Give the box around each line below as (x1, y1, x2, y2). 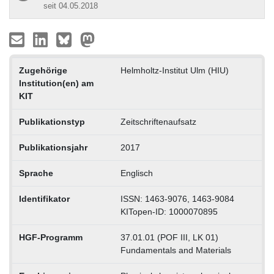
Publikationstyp (18, 117, 85, 127)
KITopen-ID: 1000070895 (120, 207, 218, 217)
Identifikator (18, 194, 70, 204)
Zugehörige (18, 65, 67, 76)
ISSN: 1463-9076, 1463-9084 (120, 194, 234, 204)
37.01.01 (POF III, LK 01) (120, 232, 218, 243)
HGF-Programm (18, 232, 83, 243)
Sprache (18, 168, 53, 179)
